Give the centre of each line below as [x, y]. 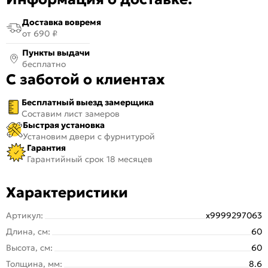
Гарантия [46, 147]
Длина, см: [28, 231]
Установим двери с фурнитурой [89, 136]
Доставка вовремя [62, 22]
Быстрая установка [64, 125]
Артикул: [25, 215]
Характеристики [67, 192]
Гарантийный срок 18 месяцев [90, 159]
